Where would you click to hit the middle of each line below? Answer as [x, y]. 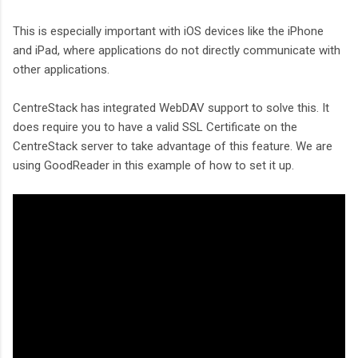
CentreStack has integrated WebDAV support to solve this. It [171, 107]
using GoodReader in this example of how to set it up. [153, 165]
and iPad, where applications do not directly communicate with [177, 50]
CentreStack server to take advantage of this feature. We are [173, 146]
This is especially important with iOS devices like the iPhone [168, 31]
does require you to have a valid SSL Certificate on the [155, 127]
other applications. [61, 69]
